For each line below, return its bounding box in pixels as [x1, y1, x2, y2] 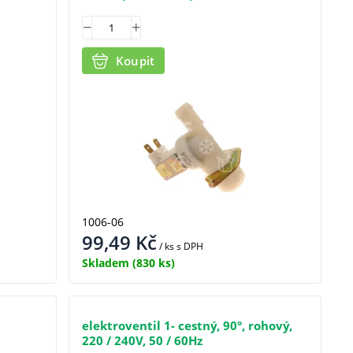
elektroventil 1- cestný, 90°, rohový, [81, 317, 292, 333]
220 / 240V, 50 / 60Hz [81, 332, 203, 348]
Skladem [81, 255, 129, 270]
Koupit [115, 52, 155, 69]
